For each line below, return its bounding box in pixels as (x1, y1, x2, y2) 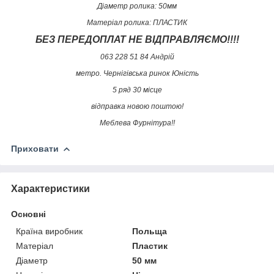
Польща (132, 226, 168, 236)
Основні (11, 209, 46, 219)
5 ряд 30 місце (112, 85, 162, 94)
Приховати (11, 143, 59, 154)
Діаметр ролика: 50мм (97, 1, 177, 10)
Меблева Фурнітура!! (99, 118, 175, 127)
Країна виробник (16, 226, 83, 236)
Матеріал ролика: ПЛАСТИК (87, 18, 187, 27)
